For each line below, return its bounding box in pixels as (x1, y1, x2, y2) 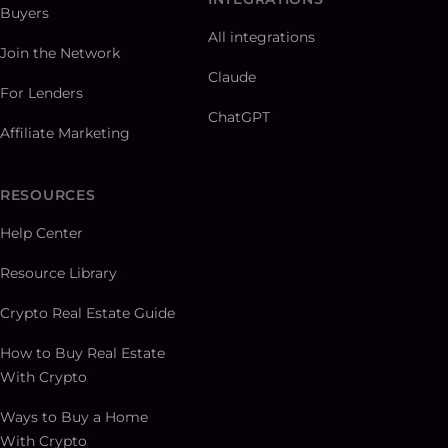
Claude (208, 68, 256, 87)
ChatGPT (208, 108, 270, 127)
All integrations (208, 28, 315, 47)
